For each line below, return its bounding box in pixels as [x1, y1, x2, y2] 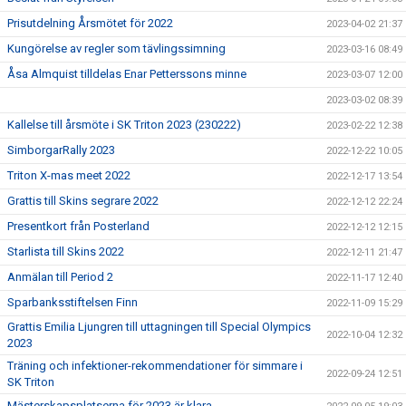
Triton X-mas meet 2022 [7, 169, 130, 182]
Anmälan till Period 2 [7, 270, 113, 284]
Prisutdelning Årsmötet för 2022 [7, 16, 173, 30]
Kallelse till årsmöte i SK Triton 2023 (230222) [7, 118, 241, 131]
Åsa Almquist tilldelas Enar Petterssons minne [7, 67, 246, 81]
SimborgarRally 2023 [7, 143, 115, 157]
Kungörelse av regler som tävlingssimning [7, 42, 226, 55]
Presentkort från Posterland [7, 219, 150, 233]
